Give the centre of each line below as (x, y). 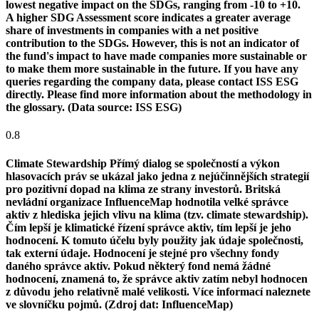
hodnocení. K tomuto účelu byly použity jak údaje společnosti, (155, 240)
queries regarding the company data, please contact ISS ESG (152, 81)
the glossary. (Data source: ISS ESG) (94, 107)
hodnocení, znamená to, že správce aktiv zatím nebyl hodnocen (157, 278)
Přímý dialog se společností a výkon (195, 163)
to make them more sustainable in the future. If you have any (152, 68)
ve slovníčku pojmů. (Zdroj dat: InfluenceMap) (119, 304)
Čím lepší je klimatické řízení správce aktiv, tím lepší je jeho (148, 227)
